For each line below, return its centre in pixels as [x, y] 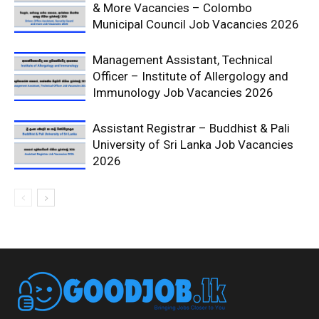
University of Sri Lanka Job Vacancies [193, 145]
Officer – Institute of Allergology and [190, 76]
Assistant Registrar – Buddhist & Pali [191, 128]
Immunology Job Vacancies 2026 [183, 93]
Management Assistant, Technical [183, 60]
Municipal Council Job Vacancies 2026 [196, 24]
